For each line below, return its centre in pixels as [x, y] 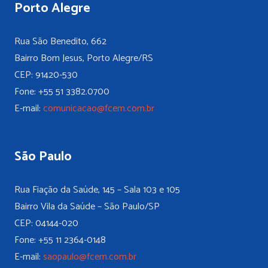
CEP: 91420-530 [46, 75]
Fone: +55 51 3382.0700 [62, 92]
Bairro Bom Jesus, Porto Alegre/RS [84, 59]
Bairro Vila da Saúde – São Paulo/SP [87, 207]
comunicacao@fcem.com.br [99, 109]
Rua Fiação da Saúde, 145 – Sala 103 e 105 [97, 190]
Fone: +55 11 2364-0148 [60, 240]
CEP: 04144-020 [46, 224]
